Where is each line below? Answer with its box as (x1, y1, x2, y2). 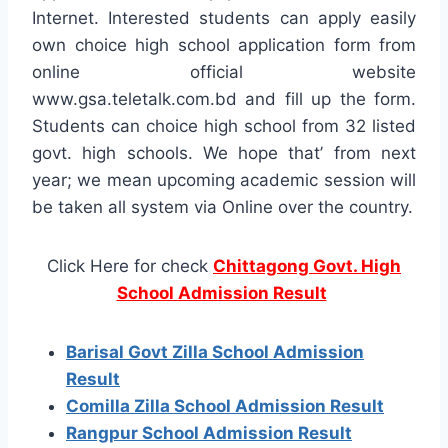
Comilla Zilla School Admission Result (66, 395, 384, 416)
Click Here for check (47, 255, 213, 276)
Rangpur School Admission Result (66, 422, 352, 443)
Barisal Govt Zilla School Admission (66, 341, 364, 362)
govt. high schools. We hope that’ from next (32, 142, 416, 163)
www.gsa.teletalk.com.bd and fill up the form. (32, 88, 416, 109)
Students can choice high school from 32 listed (32, 115, 416, 136)
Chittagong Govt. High (213, 255, 401, 276)
